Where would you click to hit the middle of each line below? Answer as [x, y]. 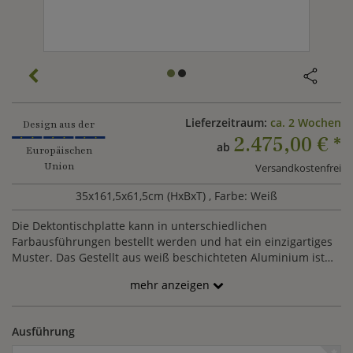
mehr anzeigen [169, 285]
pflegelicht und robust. [72, 273]
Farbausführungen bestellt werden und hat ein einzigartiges [172, 242]
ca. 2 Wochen [305, 123]
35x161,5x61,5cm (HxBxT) [142, 196]
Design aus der [59, 124]
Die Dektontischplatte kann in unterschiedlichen [139, 226]
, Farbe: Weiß [243, 196]
